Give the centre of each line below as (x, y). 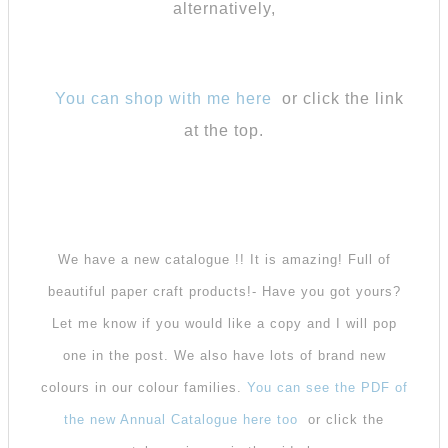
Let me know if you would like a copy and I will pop (224, 323)
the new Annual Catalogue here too (181, 419)
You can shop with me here (165, 98)
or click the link (340, 98)
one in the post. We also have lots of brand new (224, 355)
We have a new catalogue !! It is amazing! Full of (224, 259)
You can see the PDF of (327, 387)
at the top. (224, 130)
